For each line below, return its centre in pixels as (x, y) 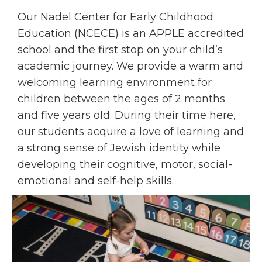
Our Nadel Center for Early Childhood (116, 17)
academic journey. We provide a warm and (130, 66)
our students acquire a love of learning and (131, 132)
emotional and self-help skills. (96, 181)
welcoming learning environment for (115, 82)
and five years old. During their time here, (127, 115)
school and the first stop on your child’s (120, 50)
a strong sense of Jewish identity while (119, 148)
